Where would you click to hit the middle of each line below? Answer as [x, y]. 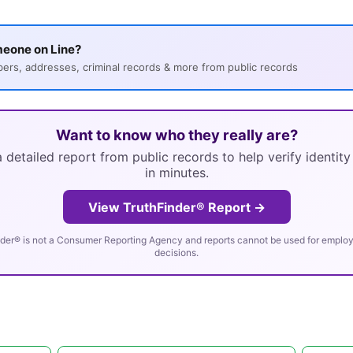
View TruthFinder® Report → [176, 207]
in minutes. [176, 172]
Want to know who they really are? [176, 135]
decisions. [176, 252]
